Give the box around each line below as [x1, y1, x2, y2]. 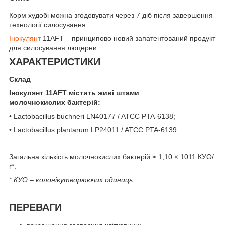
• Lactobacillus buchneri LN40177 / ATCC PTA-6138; [9, 112, 175, 121]
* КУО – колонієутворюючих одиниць [9, 176, 133, 184]
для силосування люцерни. [9, 43, 101, 52]
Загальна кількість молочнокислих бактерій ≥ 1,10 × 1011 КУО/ [9, 153, 214, 161]
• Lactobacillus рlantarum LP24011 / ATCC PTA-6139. [9, 126, 179, 134]
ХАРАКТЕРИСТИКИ [9, 56, 100, 67]
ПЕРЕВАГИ [9, 202, 62, 213]
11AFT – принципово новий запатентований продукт [41, 34, 215, 42]
